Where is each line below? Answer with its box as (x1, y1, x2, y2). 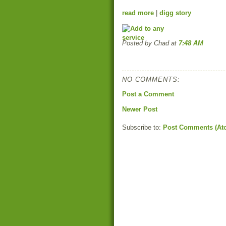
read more (122, 9, 154, 17)
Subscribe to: (122, 124, 163, 131)
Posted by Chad (122, 39, 171, 47)
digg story (159, 9, 191, 17)
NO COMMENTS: (122, 76, 180, 83)
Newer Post (122, 105, 157, 113)
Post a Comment (122, 90, 174, 98)
